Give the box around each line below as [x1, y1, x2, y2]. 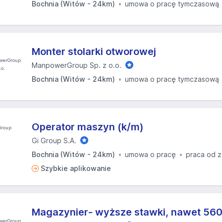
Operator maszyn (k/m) [32, 121, 144, 133]
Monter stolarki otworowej [32, 46, 156, 57]
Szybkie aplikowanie [41, 164, 111, 172]
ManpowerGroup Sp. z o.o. [32, 61, 121, 69]
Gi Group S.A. [32, 136, 76, 145]
